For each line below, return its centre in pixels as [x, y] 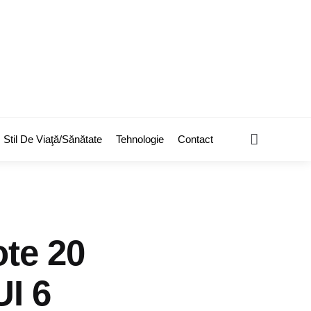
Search [280, 138]
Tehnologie [140, 139]
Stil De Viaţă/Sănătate [53, 139]
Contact [195, 139]
